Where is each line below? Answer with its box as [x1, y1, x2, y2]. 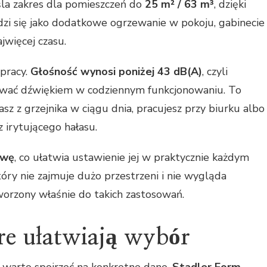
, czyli [202, 64, 228, 79]
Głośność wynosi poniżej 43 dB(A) [30, 64, 202, 79]
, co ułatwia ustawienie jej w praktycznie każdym [14, 150, 249, 164]
